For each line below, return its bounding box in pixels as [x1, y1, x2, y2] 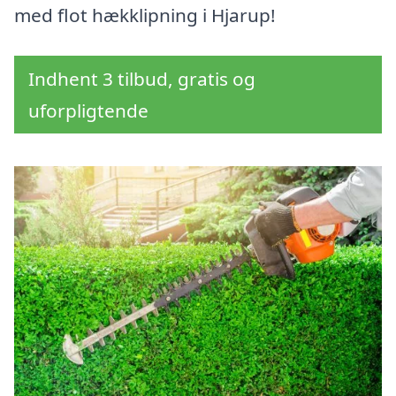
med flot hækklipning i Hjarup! [14, 3, 276, 28]
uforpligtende [28, 98, 148, 124]
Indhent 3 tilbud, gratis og [28, 66, 255, 92]
